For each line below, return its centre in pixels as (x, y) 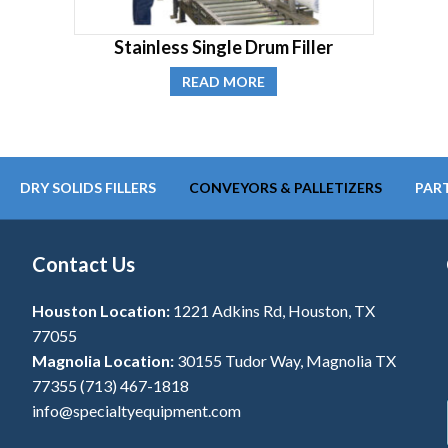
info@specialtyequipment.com (137, 410)
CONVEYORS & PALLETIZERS (285, 187)
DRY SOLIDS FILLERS (88, 187)
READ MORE (224, 81)
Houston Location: (101, 310)
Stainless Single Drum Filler (224, 46)
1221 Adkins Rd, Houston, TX (273, 310)
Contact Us (84, 263)
